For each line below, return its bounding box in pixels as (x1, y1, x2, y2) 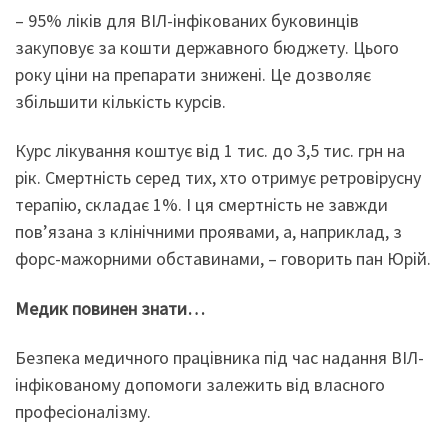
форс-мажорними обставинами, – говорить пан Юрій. (15, 247, 431, 271)
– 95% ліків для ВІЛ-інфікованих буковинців (15, 8, 359, 32)
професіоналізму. (15, 400, 151, 424)
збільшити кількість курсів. (15, 89, 226, 113)
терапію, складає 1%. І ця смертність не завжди (15, 193, 388, 217)
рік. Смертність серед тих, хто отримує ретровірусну (15, 166, 421, 190)
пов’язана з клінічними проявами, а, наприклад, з (15, 220, 402, 244)
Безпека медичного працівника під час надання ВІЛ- (15, 346, 424, 370)
